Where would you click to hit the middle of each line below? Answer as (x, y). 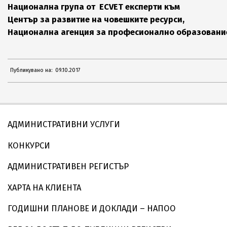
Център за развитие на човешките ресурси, (96, 19)
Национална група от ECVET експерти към (94, 7)
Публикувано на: (31, 70)
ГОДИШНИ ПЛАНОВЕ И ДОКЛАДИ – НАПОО (92, 209)
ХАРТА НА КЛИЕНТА (44, 187)
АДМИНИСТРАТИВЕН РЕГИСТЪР (68, 166)
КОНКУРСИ (29, 145)
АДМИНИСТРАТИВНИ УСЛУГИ (64, 124)
